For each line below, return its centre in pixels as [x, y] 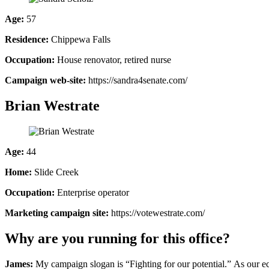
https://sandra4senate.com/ [137, 80]
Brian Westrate [52, 106]
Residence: [27, 40]
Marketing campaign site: [57, 213]
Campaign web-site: [45, 80]
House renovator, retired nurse [113, 60]
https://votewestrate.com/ [157, 213]
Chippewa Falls [80, 40]
